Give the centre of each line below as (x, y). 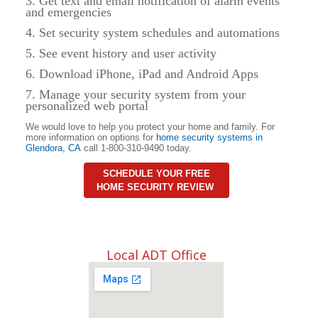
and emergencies (68, 12)
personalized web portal (87, 105)
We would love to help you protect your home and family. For (150, 126)
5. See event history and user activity (121, 53)
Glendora (44, 148)
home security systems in (209, 137)
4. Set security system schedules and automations (153, 32)
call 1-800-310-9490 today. (136, 148)
